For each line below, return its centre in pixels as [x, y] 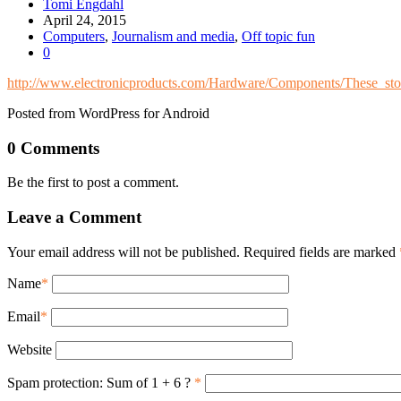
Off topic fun [278, 36]
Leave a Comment [74, 218]
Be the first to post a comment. [93, 183]
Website [30, 349]
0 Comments [53, 148]
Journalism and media [173, 36]
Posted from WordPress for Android [108, 113]
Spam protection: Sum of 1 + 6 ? [99, 382]
